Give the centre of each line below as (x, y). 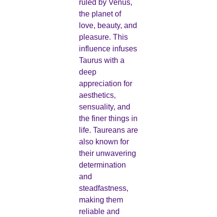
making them (101, 200)
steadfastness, (103, 188)
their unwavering (107, 153)
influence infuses (108, 48)
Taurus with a (101, 60)
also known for (104, 141)
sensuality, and (104, 107)
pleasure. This (103, 37)
